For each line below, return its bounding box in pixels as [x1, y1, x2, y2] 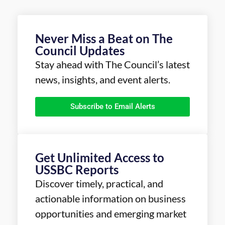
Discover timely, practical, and [35, 177, 163, 190]
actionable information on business [35, 192, 186, 205]
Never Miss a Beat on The [35, 31, 173, 46]
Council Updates [35, 43, 125, 58]
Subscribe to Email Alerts [70, 102, 155, 111]
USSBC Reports [35, 162, 119, 177]
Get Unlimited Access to [35, 150, 164, 165]
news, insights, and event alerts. [35, 73, 170, 86]
